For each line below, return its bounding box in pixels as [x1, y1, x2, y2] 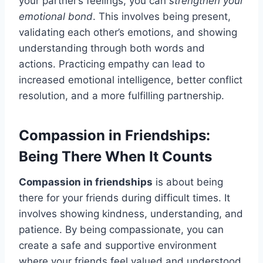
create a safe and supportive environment [19, 240, 217, 252]
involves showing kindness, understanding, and [19, 208, 243, 220]
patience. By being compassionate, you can [19, 224, 224, 236]
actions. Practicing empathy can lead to [19, 58, 205, 70]
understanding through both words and [19, 42, 205, 55]
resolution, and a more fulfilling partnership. [19, 90, 224, 102]
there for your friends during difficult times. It [19, 192, 230, 204]
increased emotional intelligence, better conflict [19, 74, 242, 86]
